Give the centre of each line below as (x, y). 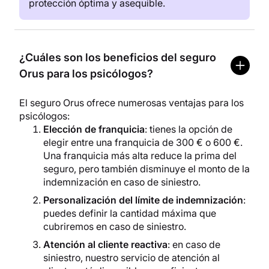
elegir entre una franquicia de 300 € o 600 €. (143, 143)
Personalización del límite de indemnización (143, 200)
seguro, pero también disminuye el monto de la (147, 169)
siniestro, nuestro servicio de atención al (131, 258)
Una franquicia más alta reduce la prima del (140, 156)
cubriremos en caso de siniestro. (115, 227)
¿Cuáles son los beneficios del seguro (118, 58)
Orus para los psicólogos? (86, 74)
